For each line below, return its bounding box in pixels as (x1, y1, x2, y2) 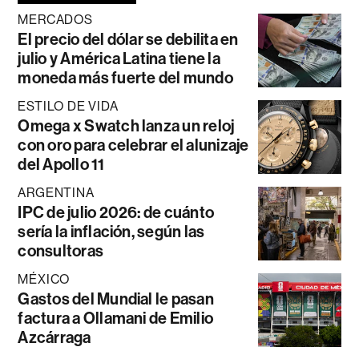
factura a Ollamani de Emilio (18, 309, 214, 329)
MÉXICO (18, 272, 71, 288)
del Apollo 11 (18, 155, 105, 175)
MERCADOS (18, 12, 93, 28)
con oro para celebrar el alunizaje (18, 135, 249, 155)
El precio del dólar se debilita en (18, 30, 239, 50)
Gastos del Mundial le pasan (18, 289, 214, 309)
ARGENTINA (18, 185, 95, 201)
